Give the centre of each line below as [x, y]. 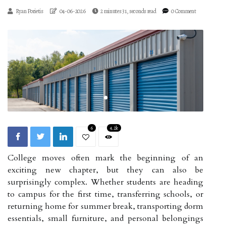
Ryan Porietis [29, 11]
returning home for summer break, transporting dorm [105, 206]
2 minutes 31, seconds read [128, 11]
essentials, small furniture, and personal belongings [105, 218]
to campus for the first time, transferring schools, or [105, 194]
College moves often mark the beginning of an [105, 158]
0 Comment [184, 11]
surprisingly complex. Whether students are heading [105, 182]
